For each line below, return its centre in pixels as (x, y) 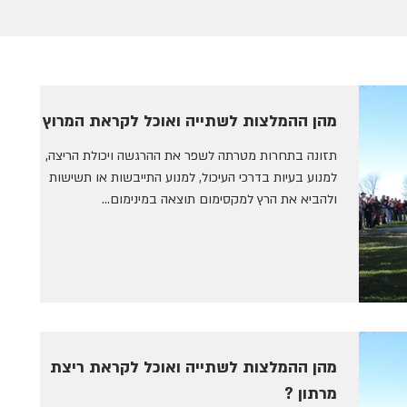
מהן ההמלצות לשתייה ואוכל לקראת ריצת (194, 368)
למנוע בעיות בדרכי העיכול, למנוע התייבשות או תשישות (193, 178)
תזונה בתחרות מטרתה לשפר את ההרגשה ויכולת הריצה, (191, 156)
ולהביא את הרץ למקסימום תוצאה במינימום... (219, 199)
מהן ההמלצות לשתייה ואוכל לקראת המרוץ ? (183, 121)
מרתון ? (311, 394)
